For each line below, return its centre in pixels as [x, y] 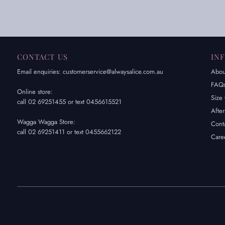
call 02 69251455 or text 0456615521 [69, 102]
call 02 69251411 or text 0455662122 [69, 132]
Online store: [35, 92]
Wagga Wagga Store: [46, 122]
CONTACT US [42, 57]
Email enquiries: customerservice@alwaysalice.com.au [90, 72]
